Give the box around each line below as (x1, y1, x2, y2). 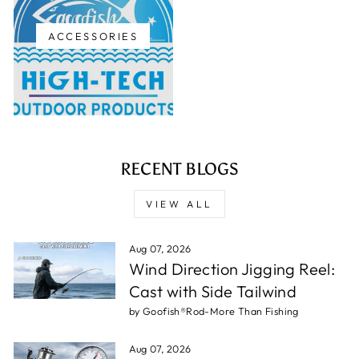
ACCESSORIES (48, 29, 139, 42)
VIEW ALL (146, 197, 213, 210)
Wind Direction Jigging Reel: (128, 258, 336, 279)
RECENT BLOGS (120, 158, 239, 179)
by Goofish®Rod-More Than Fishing (128, 304, 299, 317)
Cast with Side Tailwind (128, 280, 297, 301)
